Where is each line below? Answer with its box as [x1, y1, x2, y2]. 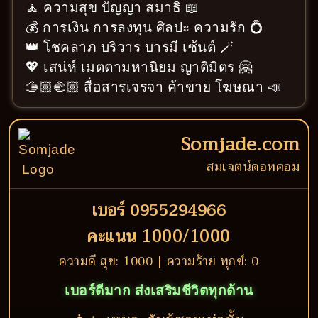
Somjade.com [180, 129, 300, 160]
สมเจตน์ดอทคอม [207, 155, 300, 178]
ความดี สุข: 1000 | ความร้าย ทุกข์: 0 [59, 251, 259, 272]
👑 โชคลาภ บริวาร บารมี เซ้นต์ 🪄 [26, 40, 234, 55]
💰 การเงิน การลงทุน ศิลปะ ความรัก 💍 [26, 20, 263, 35]
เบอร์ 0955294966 [92, 197, 226, 224]
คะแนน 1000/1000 [87, 222, 231, 251]
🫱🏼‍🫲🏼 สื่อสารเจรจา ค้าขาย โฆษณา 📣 [26, 79, 281, 94]
